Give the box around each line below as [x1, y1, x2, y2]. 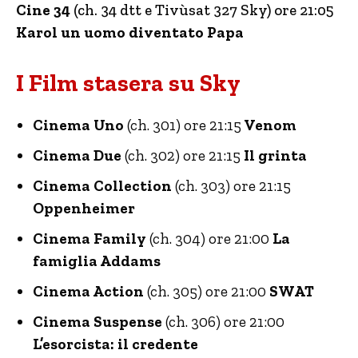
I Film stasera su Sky [16, 69, 241, 98]
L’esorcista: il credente [33, 335, 198, 354]
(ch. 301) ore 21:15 [127, 116, 241, 135]
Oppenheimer [33, 199, 135, 218]
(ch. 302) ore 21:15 [121, 146, 241, 165]
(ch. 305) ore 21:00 [144, 282, 266, 301]
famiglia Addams [33, 252, 161, 271]
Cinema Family [33, 229, 146, 249]
